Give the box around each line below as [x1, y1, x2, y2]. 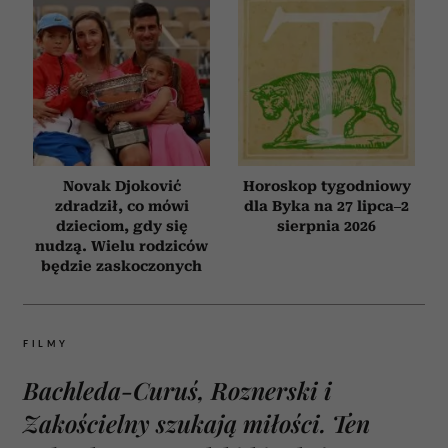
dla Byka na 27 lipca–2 [244, 198, 409, 215]
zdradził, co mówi [54, 198, 189, 215]
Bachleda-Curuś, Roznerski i [23, 374, 332, 407]
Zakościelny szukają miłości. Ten [23, 407, 370, 440]
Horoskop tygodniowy [242, 178, 411, 195]
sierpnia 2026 [277, 218, 376, 235]
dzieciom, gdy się [55, 218, 188, 235]
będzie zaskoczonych [41, 258, 202, 275]
